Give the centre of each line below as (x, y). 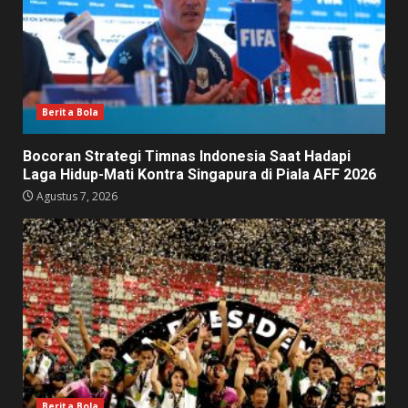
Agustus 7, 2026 (76, 197)
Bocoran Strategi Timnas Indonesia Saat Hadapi (187, 157)
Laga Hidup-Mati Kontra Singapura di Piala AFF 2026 (199, 175)
